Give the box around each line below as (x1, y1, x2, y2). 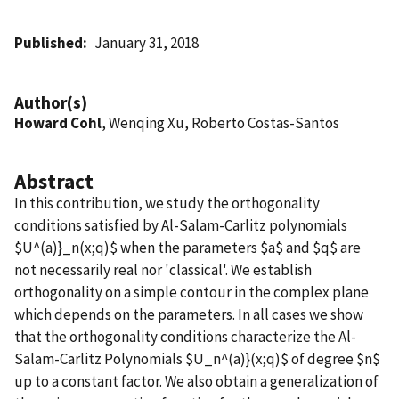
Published (14, 32, 83, 53)
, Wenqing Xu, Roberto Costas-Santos (102, 112, 339, 133)
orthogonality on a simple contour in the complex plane (14, 281, 369, 302)
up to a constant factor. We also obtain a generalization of (14, 370, 379, 391)
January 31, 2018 (94, 32, 199, 53)
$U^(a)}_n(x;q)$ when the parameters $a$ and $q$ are (14, 237, 361, 257)
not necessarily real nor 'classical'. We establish (14, 259, 312, 280)
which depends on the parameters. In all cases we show (14, 304, 363, 324)
